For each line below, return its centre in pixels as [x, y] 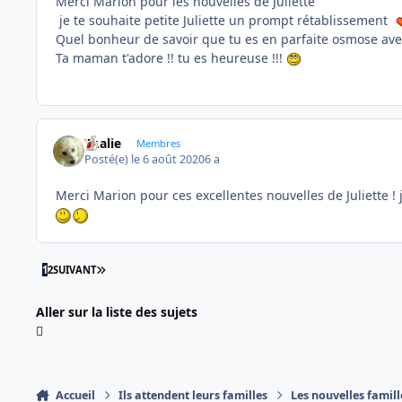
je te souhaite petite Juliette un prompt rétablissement [225, 20]
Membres [158, 143]
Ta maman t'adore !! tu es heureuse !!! [171, 57]
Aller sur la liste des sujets [117, 311]
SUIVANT [74, 270]
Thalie [103, 143]
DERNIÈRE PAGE [142, 269]
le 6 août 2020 [168, 160]
